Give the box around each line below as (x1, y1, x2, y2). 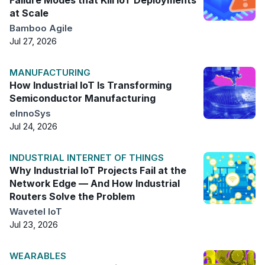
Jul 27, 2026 (9, 35, 57, 47)
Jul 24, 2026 (9, 120, 57, 132)
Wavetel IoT (9, 205, 62, 217)
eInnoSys (9, 107, 51, 119)
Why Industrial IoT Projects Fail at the (9, 164, 186, 176)
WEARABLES (9, 250, 66, 261)
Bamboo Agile (9, 22, 73, 34)
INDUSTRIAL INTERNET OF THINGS (9, 151, 164, 163)
